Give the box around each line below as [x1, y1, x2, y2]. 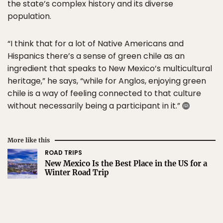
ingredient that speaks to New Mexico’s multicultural [7, 63, 212, 75]
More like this [7, 136, 50, 144]
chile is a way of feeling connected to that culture [7, 88, 201, 100]
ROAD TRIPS [45, 148, 82, 157]
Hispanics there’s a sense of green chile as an [7, 50, 185, 62]
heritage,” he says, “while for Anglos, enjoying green [7, 75, 206, 87]
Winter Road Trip [45, 168, 109, 178]
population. [7, 10, 51, 22]
